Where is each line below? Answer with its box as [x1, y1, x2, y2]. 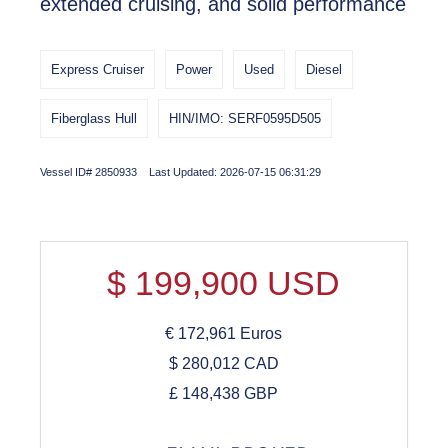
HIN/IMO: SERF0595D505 [168, 111, 321, 126]
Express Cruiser [50, 62, 144, 77]
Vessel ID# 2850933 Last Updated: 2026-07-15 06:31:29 [39, 166, 321, 178]
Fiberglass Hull [50, 111, 137, 126]
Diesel [305, 62, 342, 77]
